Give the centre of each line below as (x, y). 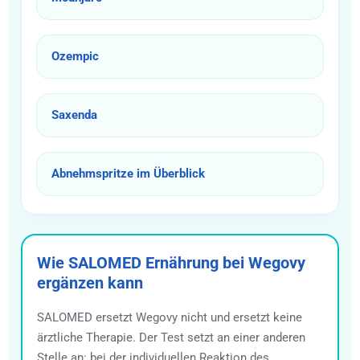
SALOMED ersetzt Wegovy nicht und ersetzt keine (170, 317)
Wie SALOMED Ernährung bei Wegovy (171, 262)
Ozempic (75, 56)
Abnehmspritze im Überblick (128, 173)
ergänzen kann (90, 282)
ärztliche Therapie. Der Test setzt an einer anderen (171, 337)
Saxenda (74, 115)
